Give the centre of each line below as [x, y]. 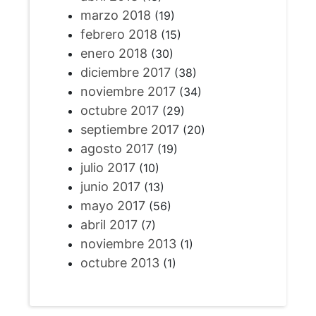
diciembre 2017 [125, 73]
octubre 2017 [119, 111]
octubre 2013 [120, 263]
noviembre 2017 [128, 92]
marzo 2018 [115, 16]
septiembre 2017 [129, 130]
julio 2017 [108, 168]
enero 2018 [114, 54]
